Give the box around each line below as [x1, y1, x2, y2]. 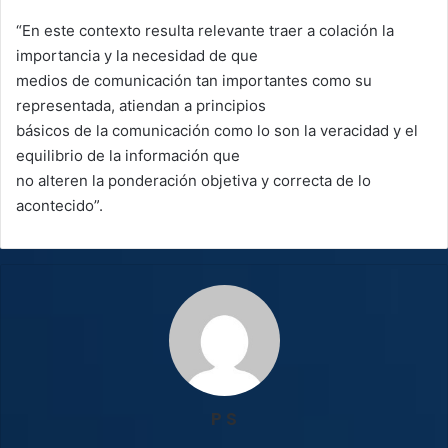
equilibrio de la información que [16, 145, 240, 165]
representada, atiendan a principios [16, 95, 266, 115]
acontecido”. [16, 195, 103, 215]
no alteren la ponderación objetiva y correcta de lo [16, 170, 371, 190]
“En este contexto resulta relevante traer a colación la [16, 20, 394, 40]
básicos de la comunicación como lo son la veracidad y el [16, 120, 418, 140]
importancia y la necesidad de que [16, 45, 258, 65]
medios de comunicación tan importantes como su [16, 70, 372, 90]
